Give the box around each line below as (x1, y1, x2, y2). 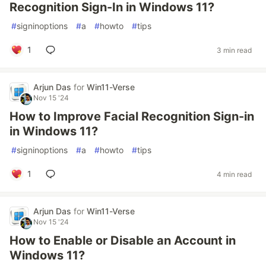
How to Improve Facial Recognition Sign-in (9, 109, 254, 123)
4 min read (217, 169, 252, 179)
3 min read (217, 45, 252, 55)
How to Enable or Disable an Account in (9, 233, 236, 248)
